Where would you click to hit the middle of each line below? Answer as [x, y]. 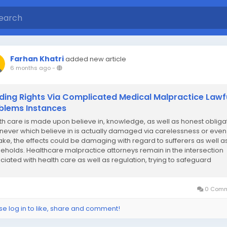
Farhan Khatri [37, 59]
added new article [96, 59]
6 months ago [30, 68]
